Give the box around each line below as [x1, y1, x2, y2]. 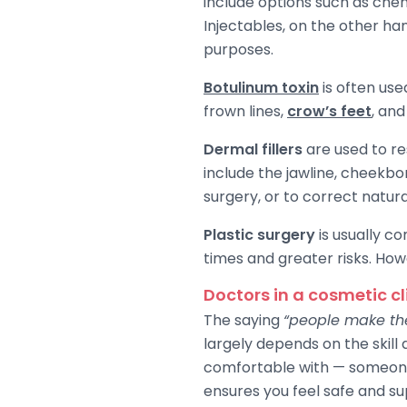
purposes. [203, 38, 273, 60]
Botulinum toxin [203, 76, 319, 98]
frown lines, [203, 100, 287, 122]
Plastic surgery [203, 223, 315, 245]
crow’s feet [287, 100, 372, 122]
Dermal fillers [203, 138, 303, 160]
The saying [203, 309, 283, 331]
